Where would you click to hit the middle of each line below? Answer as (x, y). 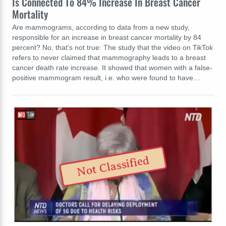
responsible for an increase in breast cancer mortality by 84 (107, 37)
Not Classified (113, 166)
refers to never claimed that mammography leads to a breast (109, 57)
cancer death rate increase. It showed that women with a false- (112, 67)
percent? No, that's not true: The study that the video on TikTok (112, 47)
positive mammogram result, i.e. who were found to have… (106, 77)
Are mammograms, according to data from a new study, (101, 27)
